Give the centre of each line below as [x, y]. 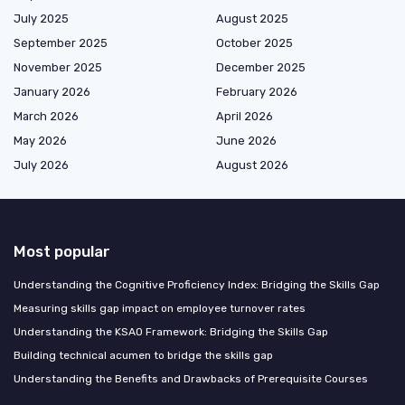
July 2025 [41, 18]
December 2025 [261, 67]
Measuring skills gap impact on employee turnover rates [160, 308]
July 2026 [41, 165]
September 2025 [61, 42]
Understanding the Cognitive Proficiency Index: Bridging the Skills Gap [197, 284]
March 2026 [46, 116]
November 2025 [58, 67]
